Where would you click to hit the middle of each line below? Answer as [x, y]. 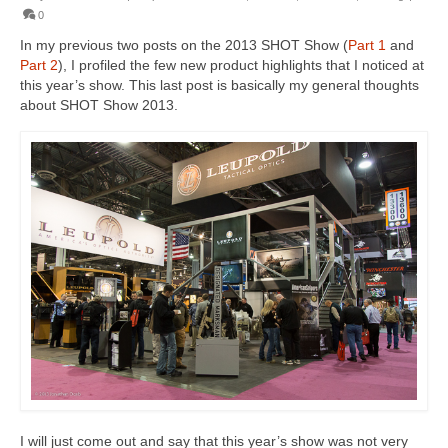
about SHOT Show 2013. [99, 105]
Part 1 [367, 45]
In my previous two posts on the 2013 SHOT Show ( [184, 45]
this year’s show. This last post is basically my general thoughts [219, 85]
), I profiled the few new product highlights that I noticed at [241, 65]
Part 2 [39, 65]
